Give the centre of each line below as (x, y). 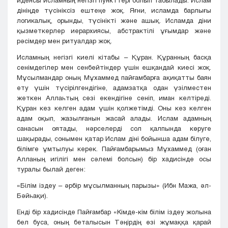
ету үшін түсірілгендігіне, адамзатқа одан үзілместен (114, 88)
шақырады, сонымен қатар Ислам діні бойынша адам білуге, (114, 139)
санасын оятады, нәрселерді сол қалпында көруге (114, 129)
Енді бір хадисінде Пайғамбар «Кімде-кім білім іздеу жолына (114, 212)
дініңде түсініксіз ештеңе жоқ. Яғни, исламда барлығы (114, 10)
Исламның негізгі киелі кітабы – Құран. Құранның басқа (114, 57)
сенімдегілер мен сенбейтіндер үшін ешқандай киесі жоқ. (114, 67)
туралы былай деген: (51, 169)
